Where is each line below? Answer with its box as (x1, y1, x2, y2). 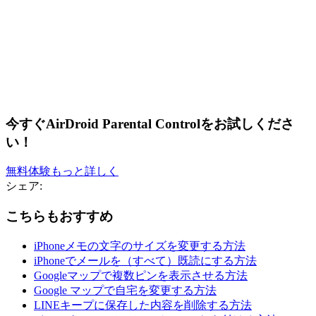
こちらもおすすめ (6, 209, 113, 224)
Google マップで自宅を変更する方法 (34, 284, 217, 296)
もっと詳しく (51, 165, 119, 178)
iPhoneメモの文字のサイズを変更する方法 (34, 239, 245, 252)
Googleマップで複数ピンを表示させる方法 (34, 269, 248, 281)
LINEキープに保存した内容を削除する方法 (34, 298, 252, 311)
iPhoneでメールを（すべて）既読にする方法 (34, 254, 257, 267)
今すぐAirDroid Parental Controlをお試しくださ (6, 116, 294, 131)
